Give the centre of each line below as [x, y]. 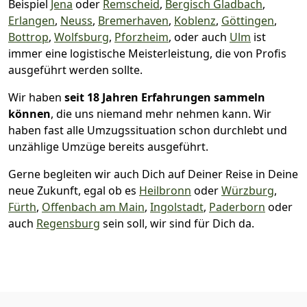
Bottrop [28, 37]
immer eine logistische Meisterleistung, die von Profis [147, 53]
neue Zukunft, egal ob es [74, 190]
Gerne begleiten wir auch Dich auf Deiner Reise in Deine [153, 174]
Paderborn [237, 207]
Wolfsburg [82, 37]
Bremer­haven [133, 20]
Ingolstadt [177, 207]
